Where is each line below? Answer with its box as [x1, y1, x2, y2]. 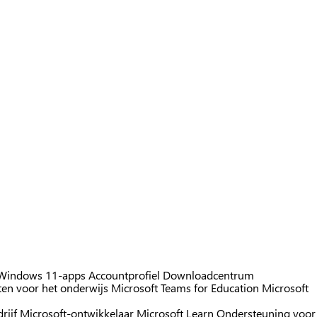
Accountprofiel [88, 267, 160, 283]
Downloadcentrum [163, 267, 254, 283]
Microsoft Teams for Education [111, 280, 259, 296]
